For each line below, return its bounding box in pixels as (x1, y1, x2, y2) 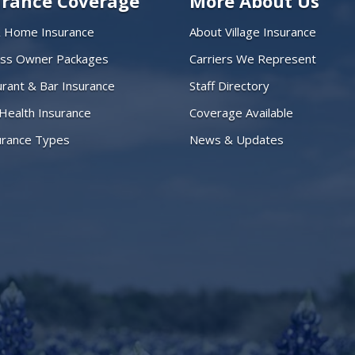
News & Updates (189, 131, 284, 147)
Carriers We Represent (189, 50, 316, 67)
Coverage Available (189, 104, 293, 120)
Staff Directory (189, 77, 269, 94)
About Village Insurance (189, 23, 316, 40)
